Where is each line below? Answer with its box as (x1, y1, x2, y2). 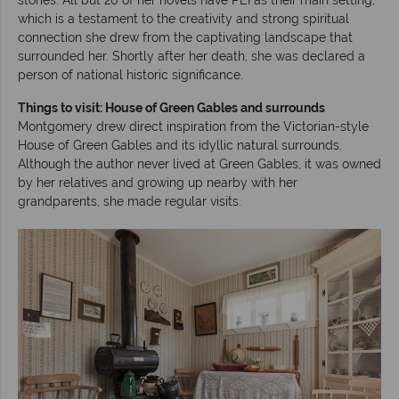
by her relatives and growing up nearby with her (18, 175, 297, 190)
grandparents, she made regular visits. (18, 193, 241, 208)
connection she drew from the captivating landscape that (18, 29, 353, 45)
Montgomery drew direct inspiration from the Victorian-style (18, 118, 369, 134)
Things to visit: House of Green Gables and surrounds (18, 100, 325, 115)
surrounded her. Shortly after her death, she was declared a (18, 48, 365, 63)
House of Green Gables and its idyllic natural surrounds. (18, 137, 342, 152)
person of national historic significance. (18, 67, 243, 82)
